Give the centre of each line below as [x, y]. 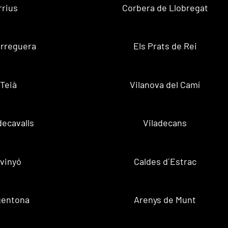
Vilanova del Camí [165, 84]
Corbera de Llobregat [165, 7]
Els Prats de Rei [165, 46]
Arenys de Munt [165, 200]
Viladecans [165, 123]
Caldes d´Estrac [165, 161]
